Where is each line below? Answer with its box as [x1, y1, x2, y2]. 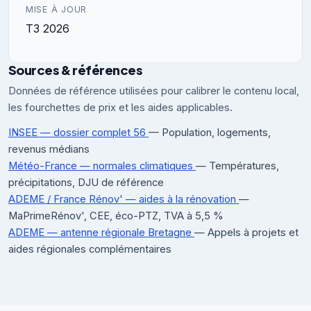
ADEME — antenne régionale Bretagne [8, 226, 194, 239]
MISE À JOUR [26, 3, 87, 15]
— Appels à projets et [194, 226, 299, 239]
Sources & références [8, 61, 142, 78]
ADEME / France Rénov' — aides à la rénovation [8, 192, 239, 205]
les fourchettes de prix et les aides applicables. [8, 101, 233, 114]
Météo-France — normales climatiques [8, 159, 196, 172]
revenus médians [8, 142, 90, 155]
